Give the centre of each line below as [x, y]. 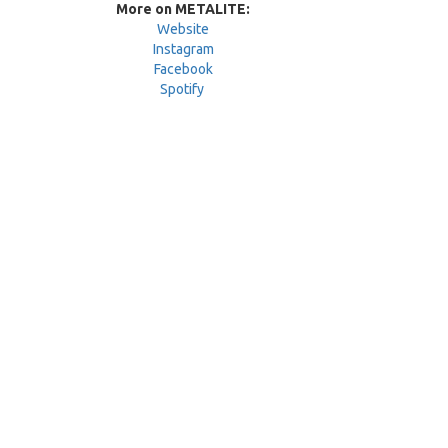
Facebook [183, 69]
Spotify [181, 89]
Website [183, 29]
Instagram [183, 49]
